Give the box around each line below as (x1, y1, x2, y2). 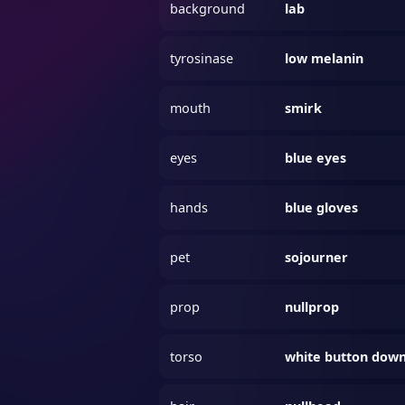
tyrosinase (170, 50, 234, 68)
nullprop (285, 298, 340, 316)
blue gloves (285, 199, 359, 217)
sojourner (285, 249, 349, 267)
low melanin (285, 50, 364, 68)
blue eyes (285, 149, 347, 167)
